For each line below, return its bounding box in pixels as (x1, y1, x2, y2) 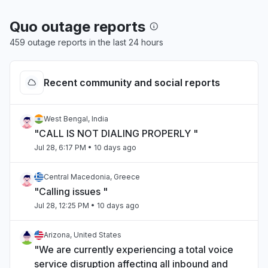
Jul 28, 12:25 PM (34, 201, 89, 210)
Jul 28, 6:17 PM (34, 143, 86, 152)
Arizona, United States (44, 230, 121, 239)
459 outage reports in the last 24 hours (10, 37, 163, 47)
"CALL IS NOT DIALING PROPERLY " (34, 127, 198, 139)
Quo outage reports (10, 18, 149, 35)
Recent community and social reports (44, 77, 220, 89)
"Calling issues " (34, 185, 108, 197)
